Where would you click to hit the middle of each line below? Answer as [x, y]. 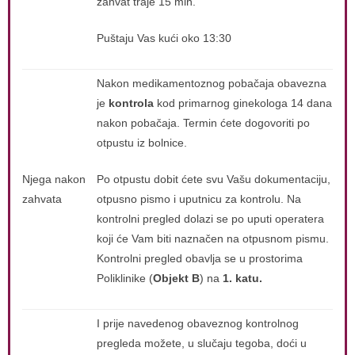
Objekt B [176, 278]
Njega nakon [54, 179]
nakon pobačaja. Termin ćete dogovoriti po [203, 123]
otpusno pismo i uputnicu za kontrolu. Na [199, 199]
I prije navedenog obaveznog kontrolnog [198, 323]
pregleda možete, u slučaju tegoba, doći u [202, 343]
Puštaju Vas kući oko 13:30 [164, 38]
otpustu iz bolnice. [142, 143]
